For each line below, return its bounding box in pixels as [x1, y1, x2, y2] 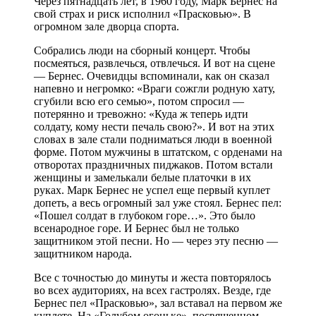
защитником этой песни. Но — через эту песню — [34, 234, 278, 247]
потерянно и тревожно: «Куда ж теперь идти [34, 107, 248, 120]
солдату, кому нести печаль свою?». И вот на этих [34, 120, 274, 133]
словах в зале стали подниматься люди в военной [34, 133, 272, 145]
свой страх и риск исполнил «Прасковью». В [34, 7, 251, 20]
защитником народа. [34, 247, 132, 260]
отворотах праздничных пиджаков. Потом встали [34, 158, 273, 171]
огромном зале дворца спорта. [34, 20, 179, 32]
